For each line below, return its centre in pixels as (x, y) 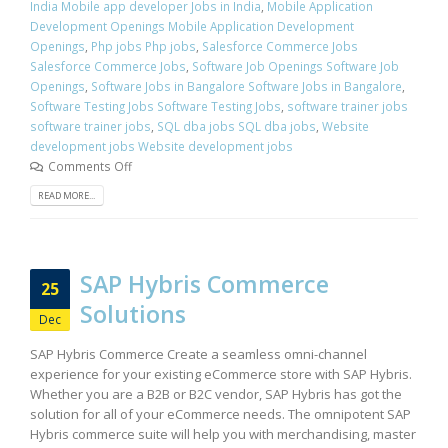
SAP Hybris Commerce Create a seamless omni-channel (198, 353)
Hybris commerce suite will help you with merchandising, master (223, 433)
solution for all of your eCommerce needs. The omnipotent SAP (220, 413)
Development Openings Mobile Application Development (192, 25)
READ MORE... (67, 195)
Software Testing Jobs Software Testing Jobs (155, 105)
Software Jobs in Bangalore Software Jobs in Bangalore (246, 85)
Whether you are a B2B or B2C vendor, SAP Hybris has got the (216, 393)
